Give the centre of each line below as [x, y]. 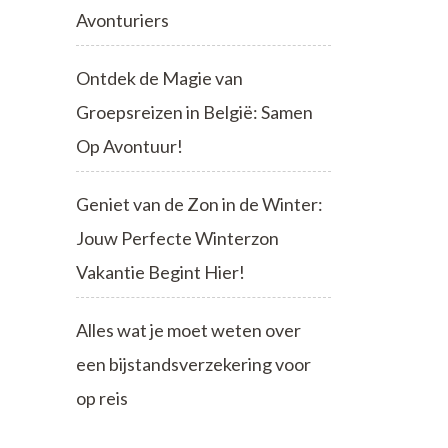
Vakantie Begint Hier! [160, 271]
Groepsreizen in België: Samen [194, 111]
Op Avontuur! [129, 145]
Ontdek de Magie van [159, 77]
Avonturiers [122, 19]
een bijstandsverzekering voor [193, 363]
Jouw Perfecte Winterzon [177, 237]
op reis [102, 397]
